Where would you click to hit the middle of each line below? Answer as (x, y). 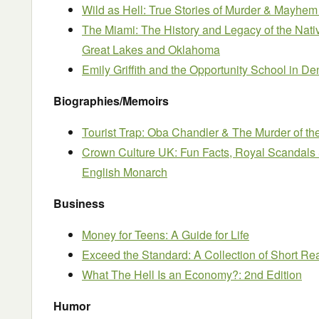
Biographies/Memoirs (111, 101)
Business (79, 203)
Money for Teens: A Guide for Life (166, 235)
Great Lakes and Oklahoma (151, 49)
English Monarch (125, 172)
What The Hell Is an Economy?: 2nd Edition (192, 274)
